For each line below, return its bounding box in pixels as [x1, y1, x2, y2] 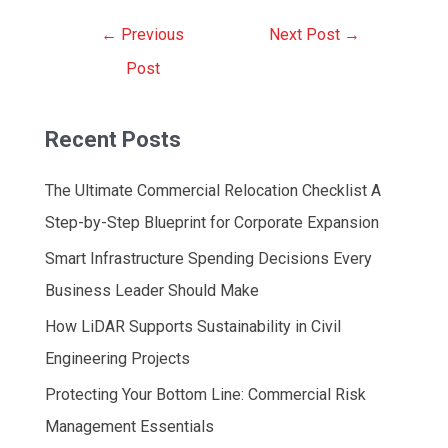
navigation [60, 44, 132, 64]
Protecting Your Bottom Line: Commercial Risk [44, 385, 366, 405]
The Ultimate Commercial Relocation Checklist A [44, 181, 381, 201]
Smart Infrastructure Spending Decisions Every [44, 249, 372, 269]
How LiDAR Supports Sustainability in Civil [44, 317, 341, 337]
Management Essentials [44, 417, 214, 437]
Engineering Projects [44, 349, 190, 369]
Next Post [269, 25, 345, 45]
